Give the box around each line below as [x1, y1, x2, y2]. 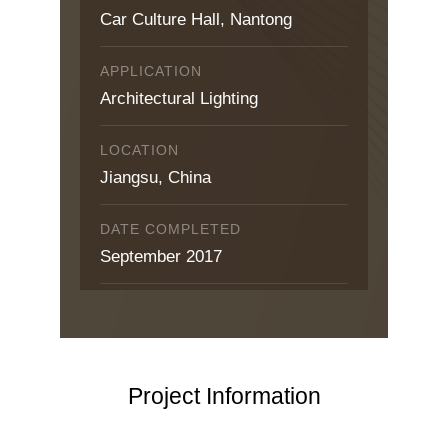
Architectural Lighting [100, 89, 258, 108]
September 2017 [100, 247, 222, 266]
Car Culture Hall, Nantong [100, 10, 292, 29]
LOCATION [100, 142, 179, 158]
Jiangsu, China [100, 168, 211, 187]
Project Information [127, 383, 321, 409]
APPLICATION [100, 63, 202, 79]
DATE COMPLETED [100, 221, 241, 237]
